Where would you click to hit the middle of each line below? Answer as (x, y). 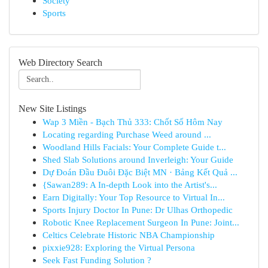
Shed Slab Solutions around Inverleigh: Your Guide (138, 159)
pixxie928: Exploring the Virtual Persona (119, 247)
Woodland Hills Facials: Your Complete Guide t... (134, 147)
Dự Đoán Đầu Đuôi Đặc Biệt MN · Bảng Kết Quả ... (140, 172)
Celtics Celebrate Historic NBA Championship (129, 235)
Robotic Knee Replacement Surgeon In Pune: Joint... (141, 222)
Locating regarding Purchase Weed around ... (127, 134)
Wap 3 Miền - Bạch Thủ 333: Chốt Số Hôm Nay (133, 122)
